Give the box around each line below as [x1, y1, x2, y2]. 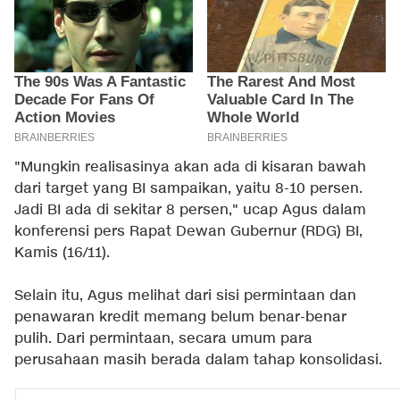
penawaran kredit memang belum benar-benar [14, 307, 346, 327]
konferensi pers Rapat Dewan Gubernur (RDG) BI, [14, 221, 362, 241]
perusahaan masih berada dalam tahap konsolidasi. [14, 350, 382, 370]
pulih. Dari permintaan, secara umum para [14, 329, 312, 348]
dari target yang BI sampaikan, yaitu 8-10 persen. [14, 179, 362, 198]
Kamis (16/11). [14, 243, 110, 262]
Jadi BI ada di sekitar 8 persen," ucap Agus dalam [14, 200, 366, 220]
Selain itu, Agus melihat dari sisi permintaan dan [14, 286, 356, 305]
